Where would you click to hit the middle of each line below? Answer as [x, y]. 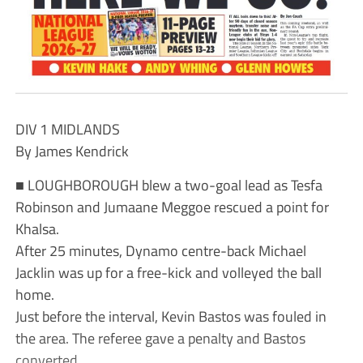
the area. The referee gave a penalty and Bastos [160, 337]
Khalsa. [37, 228]
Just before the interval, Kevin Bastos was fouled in [171, 316]
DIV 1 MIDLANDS [67, 128]
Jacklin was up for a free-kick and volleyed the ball [168, 272]
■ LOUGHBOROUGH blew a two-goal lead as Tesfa [169, 184]
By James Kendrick [72, 150]
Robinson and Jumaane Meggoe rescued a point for [172, 206]
